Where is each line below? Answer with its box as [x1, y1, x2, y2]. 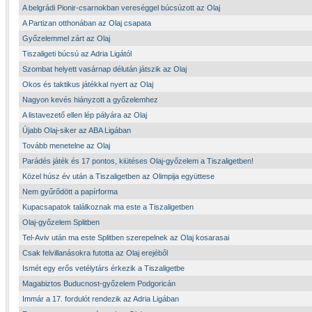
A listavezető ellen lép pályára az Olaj [22, 111, 147, 119]
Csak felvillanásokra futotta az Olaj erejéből [22, 249, 168, 257]
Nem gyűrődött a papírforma [22, 187, 118, 196]
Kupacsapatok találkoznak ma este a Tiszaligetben [22, 203, 194, 211]
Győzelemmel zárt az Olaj [22, 34, 110, 42]
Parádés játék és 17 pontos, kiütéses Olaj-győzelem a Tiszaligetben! [22, 157, 253, 165]
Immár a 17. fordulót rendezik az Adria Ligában [22, 295, 179, 303]
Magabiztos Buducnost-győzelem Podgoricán [22, 279, 175, 288]
